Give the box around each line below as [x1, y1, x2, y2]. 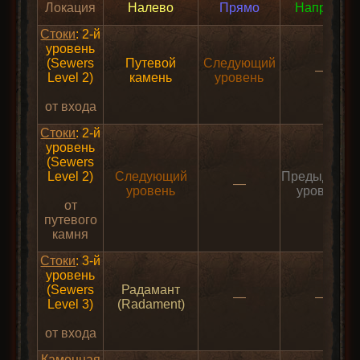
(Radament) [117, 297, 185, 312]
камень [129, 71, 173, 85]
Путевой [125, 56, 177, 71]
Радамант [121, 283, 181, 297]
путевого [43, 213, 97, 227]
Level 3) [47, 297, 94, 312]
